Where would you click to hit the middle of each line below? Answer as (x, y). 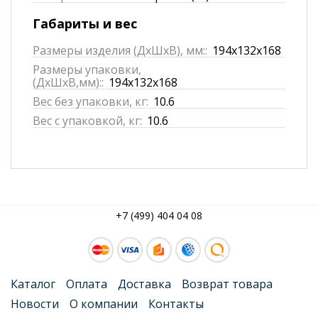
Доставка (144, 284)
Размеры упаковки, (87, 69)
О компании (104, 303)
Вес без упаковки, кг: (91, 101)
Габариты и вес (85, 23)
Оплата (87, 284)
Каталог (33, 284)
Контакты (176, 303)
